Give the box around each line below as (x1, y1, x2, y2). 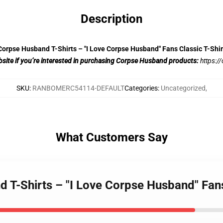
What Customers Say (55, 130, 168, 144)
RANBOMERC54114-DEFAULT (32, 84, 124, 92)
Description (81, 12, 142, 26)
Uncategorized (160, 84, 206, 92)
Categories (124, 84, 158, 92)
